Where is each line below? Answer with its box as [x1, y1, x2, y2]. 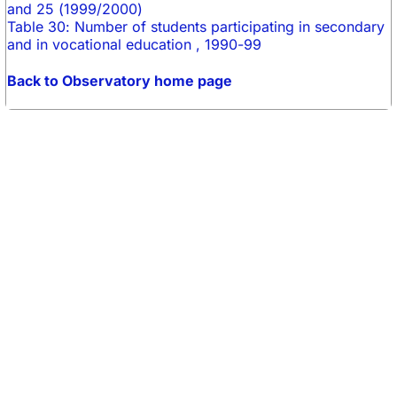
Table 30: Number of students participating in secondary [7, 18, 389, 35]
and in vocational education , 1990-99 [7, 35, 261, 53]
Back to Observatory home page [7, 72, 232, 90]
